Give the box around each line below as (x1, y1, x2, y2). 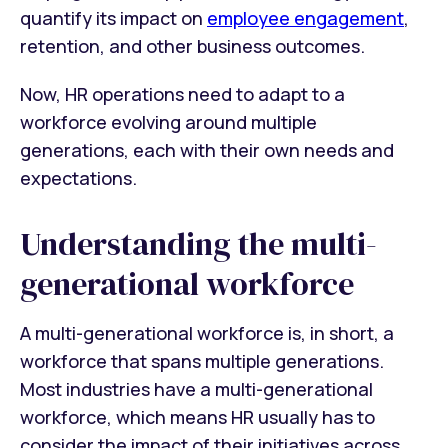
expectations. (20, 166, 137, 191)
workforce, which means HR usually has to (20, 404, 375, 429)
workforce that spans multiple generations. (20, 348, 384, 373)
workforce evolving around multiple (20, 110, 317, 135)
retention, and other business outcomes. (20, 34, 365, 59)
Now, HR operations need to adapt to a (20, 82, 345, 107)
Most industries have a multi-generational (20, 376, 373, 401)
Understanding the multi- (20, 222, 377, 267)
